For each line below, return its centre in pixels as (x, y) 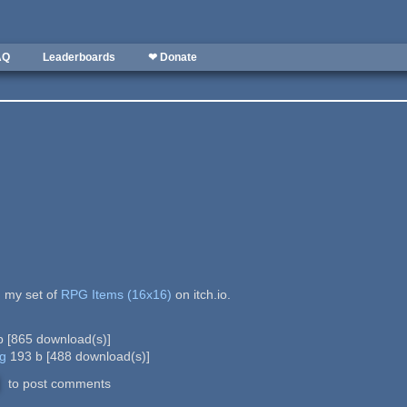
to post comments (58, 383)
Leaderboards (79, 57)
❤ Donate (173, 57)
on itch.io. (201, 294)
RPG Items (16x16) (116, 294)
